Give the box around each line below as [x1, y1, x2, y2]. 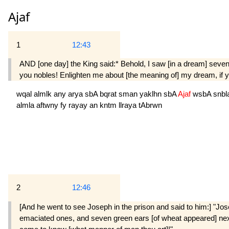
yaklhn [140, 89, 164, 99]
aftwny [36, 101, 60, 110]
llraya [119, 101, 139, 110]
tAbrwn [139, 101, 162, 110]
